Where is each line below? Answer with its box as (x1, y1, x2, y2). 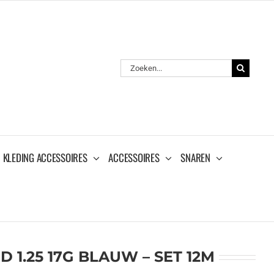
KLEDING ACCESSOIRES (2, 149, 87, 165)
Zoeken (120, 59, 147, 70)
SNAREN (180, 149, 210, 165)
